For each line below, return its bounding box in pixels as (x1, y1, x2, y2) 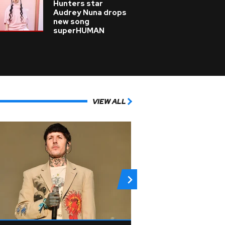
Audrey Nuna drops (53, 8, 127, 18)
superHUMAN (53, 26, 104, 36)
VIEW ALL (92, 96, 126, 106)
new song (53, 17, 89, 27)
